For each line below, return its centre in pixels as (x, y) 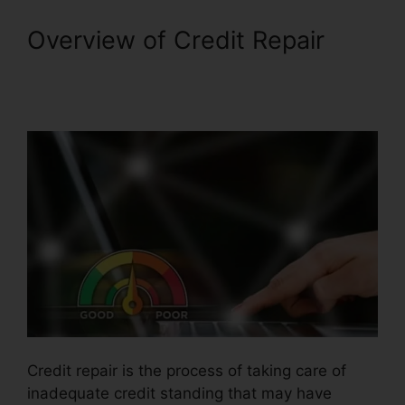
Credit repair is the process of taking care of (187, 371)
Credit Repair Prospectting (179, 69)
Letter (62, 98)
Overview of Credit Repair (176, 40)
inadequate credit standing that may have (179, 394)
